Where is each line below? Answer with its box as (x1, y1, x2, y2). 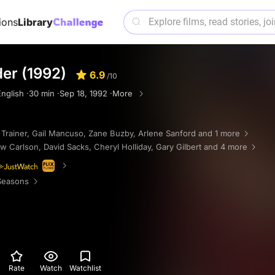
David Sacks (44, 142, 89, 152)
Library (17, 16, 53, 28)
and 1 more (198, 128, 240, 138)
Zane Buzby (88, 128, 133, 138)
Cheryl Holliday (94, 142, 151, 152)
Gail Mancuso (32, 128, 83, 138)
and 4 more (204, 142, 247, 152)
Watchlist (69, 263, 101, 273)
